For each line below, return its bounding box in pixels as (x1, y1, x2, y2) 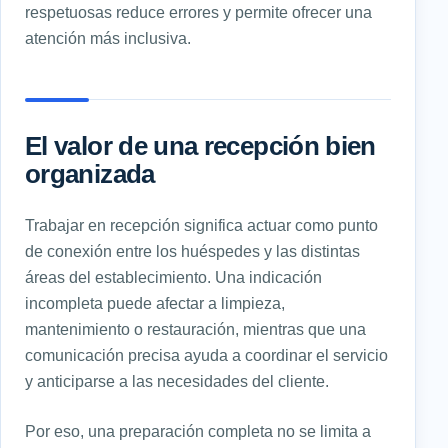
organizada (25, 160, 155, 189)
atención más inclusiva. (25, 29, 191, 48)
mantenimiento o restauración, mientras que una (25, 320, 366, 339)
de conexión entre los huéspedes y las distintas (25, 242, 360, 261)
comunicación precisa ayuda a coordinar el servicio (25, 346, 388, 365)
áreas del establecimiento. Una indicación (25, 268, 322, 287)
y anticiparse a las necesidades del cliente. (25, 372, 329, 391)
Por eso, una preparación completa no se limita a (25, 422, 371, 441)
